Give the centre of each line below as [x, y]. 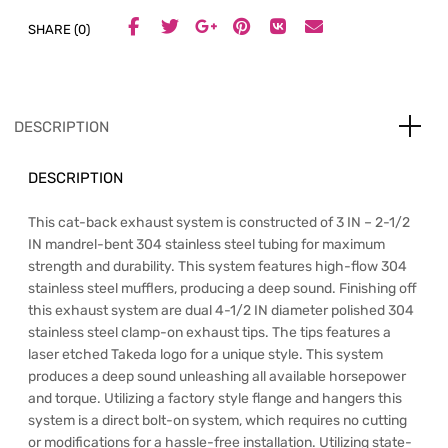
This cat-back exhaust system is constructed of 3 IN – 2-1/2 [219, 223]
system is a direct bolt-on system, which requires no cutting [217, 421]
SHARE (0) [59, 30]
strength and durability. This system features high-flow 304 [217, 267]
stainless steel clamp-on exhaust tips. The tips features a [209, 333]
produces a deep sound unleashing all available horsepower [217, 377]
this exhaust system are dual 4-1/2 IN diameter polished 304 [221, 311]
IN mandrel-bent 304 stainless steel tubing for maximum [206, 245]
